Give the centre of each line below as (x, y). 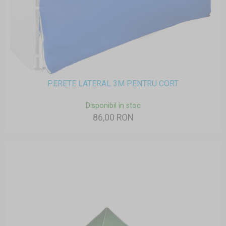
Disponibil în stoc (113, 106)
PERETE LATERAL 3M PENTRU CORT (113, 84)
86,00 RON (113, 118)
